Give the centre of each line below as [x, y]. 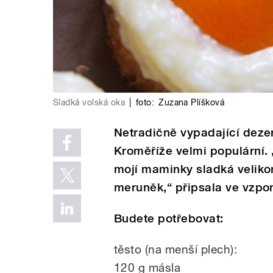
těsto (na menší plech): [176, 249]
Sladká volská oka [89, 102]
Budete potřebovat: [169, 218]
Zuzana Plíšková [192, 102]
